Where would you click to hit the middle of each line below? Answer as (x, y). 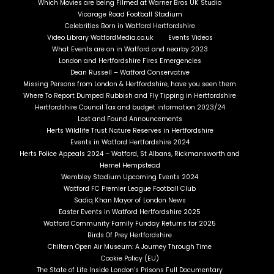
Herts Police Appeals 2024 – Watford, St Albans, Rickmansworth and (130, 154)
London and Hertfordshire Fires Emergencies (130, 61)
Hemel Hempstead (130, 165)
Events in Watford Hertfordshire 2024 (130, 142)
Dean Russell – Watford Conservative (130, 72)
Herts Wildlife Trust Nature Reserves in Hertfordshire (130, 130)
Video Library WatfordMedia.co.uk (100, 37)
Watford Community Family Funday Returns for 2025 (130, 223)
